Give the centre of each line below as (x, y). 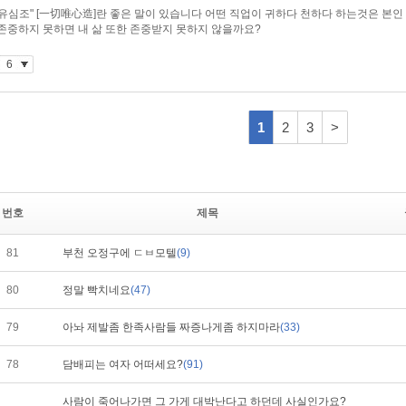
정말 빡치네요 (97, 290)
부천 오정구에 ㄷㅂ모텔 (120, 253)
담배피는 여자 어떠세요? (123, 364)
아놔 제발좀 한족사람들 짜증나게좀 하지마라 (171, 327)
